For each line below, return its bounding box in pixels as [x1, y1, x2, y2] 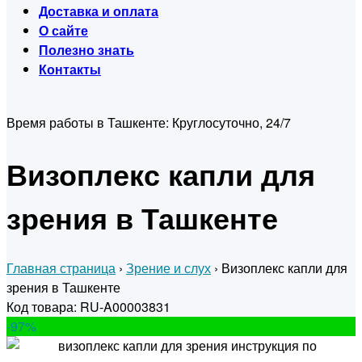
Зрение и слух [126, 259, 211, 278]
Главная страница [6, 259, 116, 278]
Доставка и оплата [39, 2, 158, 20]
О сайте [39, 21, 88, 40]
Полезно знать [39, 40, 134, 59]
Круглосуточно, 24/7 [172, 113, 291, 132]
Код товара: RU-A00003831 [6, 297, 170, 317]
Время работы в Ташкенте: [6, 113, 172, 132]
